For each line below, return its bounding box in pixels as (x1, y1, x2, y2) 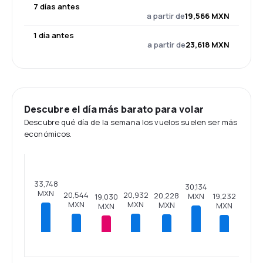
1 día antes (33, 30, 74, 41)
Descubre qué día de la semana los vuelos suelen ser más (24, 117, 238, 127)
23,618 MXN (186, 39, 230, 50)
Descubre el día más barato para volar (24, 103, 204, 116)
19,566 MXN (185, 11, 230, 21)
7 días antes (33, 1, 80, 12)
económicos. (24, 129, 72, 139)
